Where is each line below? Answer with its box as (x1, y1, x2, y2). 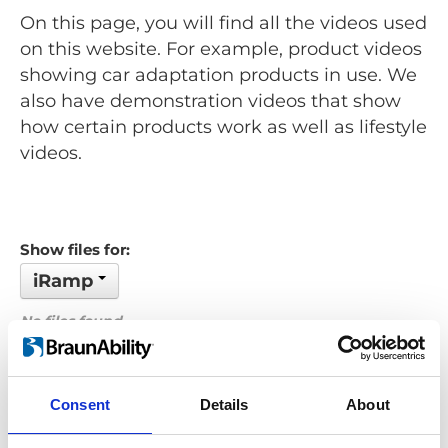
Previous (135, 411, 213, 434)
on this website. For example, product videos (20, 38, 422, 61)
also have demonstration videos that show (20, 90, 401, 113)
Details (199, 395, 249, 413)
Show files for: (20, 240, 130, 260)
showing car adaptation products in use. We (20, 64, 417, 87)
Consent (50, 395, 110, 413)
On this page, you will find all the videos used (20, 12, 427, 35)
